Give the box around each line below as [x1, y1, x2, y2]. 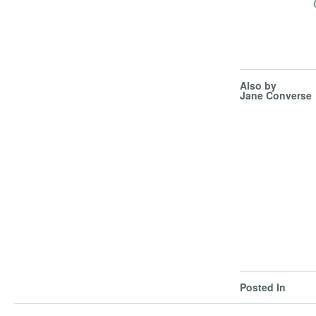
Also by [240, 78, 276, 92]
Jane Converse [240, 88, 312, 102]
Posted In [240, 280, 286, 294]
